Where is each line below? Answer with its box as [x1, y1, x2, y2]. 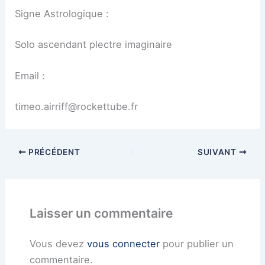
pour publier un [159, 237, 234, 250]
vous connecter [86, 237, 160, 250]
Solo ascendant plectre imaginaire [15, 38, 173, 50]
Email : [15, 70, 46, 82]
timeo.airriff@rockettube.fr [15, 100, 138, 112]
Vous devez [29, 237, 87, 250]
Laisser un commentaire [29, 205, 173, 221]
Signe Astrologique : [15, 8, 109, 20]
